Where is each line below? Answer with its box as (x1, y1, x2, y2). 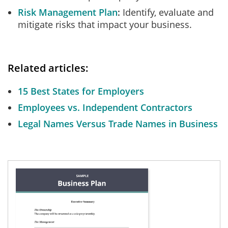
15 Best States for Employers (18, 85, 144, 97)
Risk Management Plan (18, 6, 118, 18)
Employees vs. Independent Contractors (18, 101, 192, 113)
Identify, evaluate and (120, 6, 214, 18)
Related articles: (8, 61, 89, 75)
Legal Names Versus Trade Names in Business (18, 118, 218, 130)
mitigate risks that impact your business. (18, 18, 192, 31)
